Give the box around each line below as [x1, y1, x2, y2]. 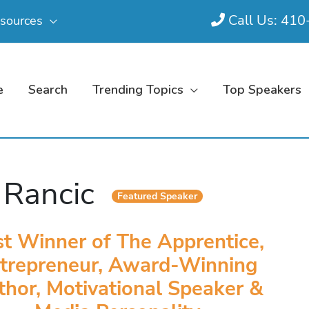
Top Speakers [223, 81, 301, 99]
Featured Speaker [117, 190, 198, 203]
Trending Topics [92, 81, 183, 99]
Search [28, 81, 68, 99]
